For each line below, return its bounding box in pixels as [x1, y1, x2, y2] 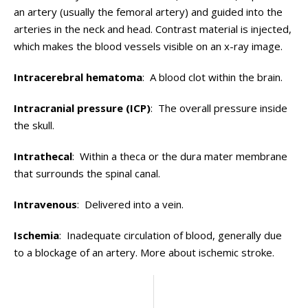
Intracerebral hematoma [14, 70, 142, 84]
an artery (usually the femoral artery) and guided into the [14, 5, 283, 19]
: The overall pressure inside [151, 101, 287, 115]
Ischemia [14, 228, 59, 242]
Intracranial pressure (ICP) [14, 101, 151, 115]
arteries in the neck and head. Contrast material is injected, [14, 22, 291, 36]
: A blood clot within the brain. [142, 70, 283, 84]
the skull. [14, 118, 54, 132]
